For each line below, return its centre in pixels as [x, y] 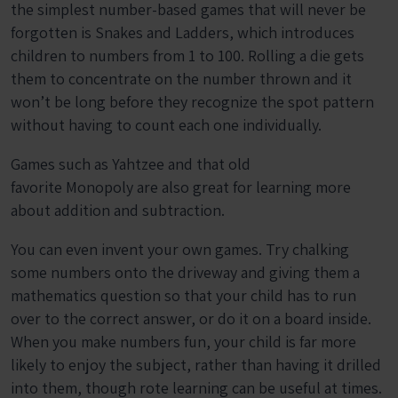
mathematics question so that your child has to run [183, 296]
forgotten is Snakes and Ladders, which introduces [183, 33]
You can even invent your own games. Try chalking [180, 250]
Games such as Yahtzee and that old [131, 164]
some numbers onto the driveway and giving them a [185, 273]
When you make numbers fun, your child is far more [183, 342]
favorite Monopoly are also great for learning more [181, 187]
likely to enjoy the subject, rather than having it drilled [196, 365]
